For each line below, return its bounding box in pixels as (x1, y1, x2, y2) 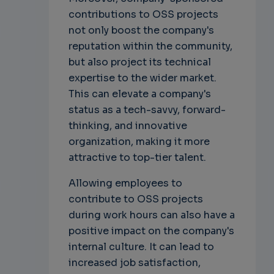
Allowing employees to (68, 177, 182, 190)
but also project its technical (68, 56, 211, 69)
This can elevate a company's (68, 87, 211, 101)
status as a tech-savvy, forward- (68, 103, 226, 117)
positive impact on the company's (68, 224, 234, 238)
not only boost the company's (68, 24, 214, 37)
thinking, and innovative (68, 119, 187, 133)
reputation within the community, (68, 40, 232, 53)
